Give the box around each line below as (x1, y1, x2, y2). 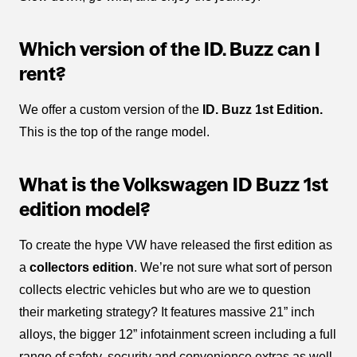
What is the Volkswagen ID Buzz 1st (19, 174, 328, 196)
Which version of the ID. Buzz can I (19, 38, 320, 61)
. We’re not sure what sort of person (134, 261, 332, 275)
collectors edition (29, 261, 134, 275)
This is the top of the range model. (19, 125, 210, 139)
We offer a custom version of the (19, 103, 202, 117)
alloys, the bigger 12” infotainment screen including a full (19, 328, 336, 342)
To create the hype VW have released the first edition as (19, 238, 332, 253)
